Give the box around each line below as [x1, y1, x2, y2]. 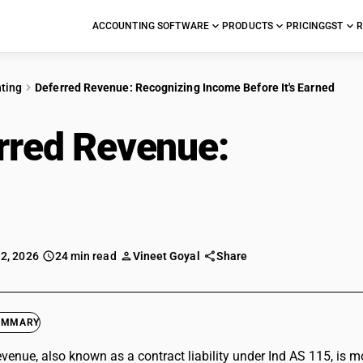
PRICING [286, 20, 326, 32]
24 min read [54, 250, 117, 263]
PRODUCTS [222, 20, 274, 32]
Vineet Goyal [132, 250, 200, 263]
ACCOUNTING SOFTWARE [92, 20, 210, 32]
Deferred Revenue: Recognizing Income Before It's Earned [35, 81, 335, 94]
